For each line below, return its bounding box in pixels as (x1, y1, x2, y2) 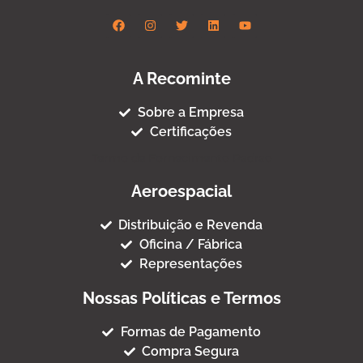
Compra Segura (142, 343, 240, 359)
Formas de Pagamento (120, 323, 261, 340)
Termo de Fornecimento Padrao (91, 150, 272, 165)
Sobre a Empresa (137, 104, 244, 120)
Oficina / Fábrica (139, 236, 242, 252)
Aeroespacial (131, 181, 232, 201)
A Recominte (132, 68, 231, 88)
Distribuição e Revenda (118, 216, 263, 233)
